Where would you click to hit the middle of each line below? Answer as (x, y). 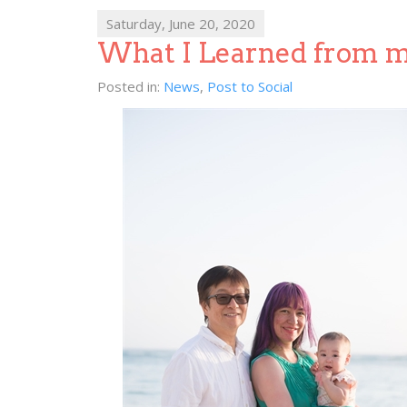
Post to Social (250, 86)
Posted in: (130, 86)
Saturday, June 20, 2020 (181, 24)
